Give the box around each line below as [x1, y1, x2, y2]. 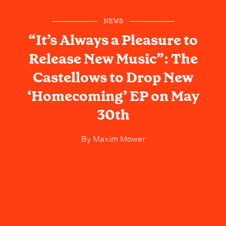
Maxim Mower [90, 131, 145, 144]
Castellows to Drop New [33, 68, 193, 87]
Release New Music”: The [28, 49, 198, 68]
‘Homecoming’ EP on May [27, 86, 199, 105]
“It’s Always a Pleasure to [28, 30, 198, 49]
